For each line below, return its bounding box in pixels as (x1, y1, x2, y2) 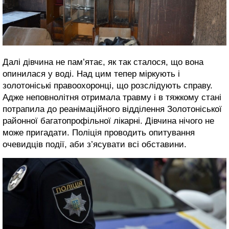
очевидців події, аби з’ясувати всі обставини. (3, 139, 187, 149)
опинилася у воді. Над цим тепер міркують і (3, 68, 180, 79)
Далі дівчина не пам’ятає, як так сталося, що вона (3, 57, 203, 67)
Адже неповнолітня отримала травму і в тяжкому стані (3, 92, 221, 102)
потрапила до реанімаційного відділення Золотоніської (3, 104, 222, 114)
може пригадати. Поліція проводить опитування (3, 127, 195, 138)
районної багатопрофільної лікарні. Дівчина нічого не (3, 116, 214, 126)
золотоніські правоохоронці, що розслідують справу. (3, 80, 213, 90)
